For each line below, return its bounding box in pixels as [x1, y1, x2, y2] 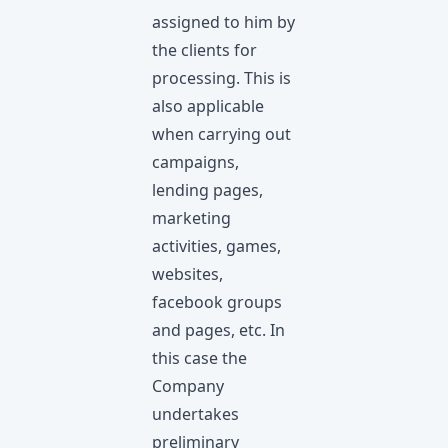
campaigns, [152, 151, 239, 173]
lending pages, [152, 179, 263, 201]
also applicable [152, 95, 264, 117]
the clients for [152, 39, 257, 61]
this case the [152, 347, 247, 369]
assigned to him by [152, 11, 295, 33]
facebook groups [152, 291, 282, 313]
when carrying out [152, 123, 291, 145]
